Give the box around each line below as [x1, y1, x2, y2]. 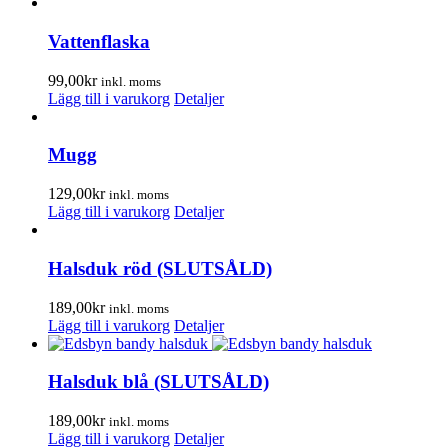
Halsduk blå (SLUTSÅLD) [48, 371, 269, 393]
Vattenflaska [48, 31, 150, 53]
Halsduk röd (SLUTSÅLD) [48, 257, 272, 279]
